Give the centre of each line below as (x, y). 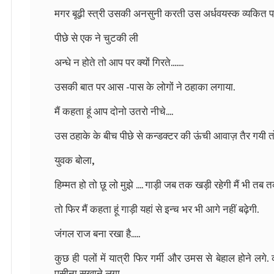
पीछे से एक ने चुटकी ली (96, 38)
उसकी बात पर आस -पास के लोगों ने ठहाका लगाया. (145, 87)
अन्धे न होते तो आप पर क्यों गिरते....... (119, 63)
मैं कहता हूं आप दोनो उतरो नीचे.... (114, 112)
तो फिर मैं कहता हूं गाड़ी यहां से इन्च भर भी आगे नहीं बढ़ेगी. (157, 209)
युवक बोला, (74, 161)
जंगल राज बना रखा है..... (97, 234)
